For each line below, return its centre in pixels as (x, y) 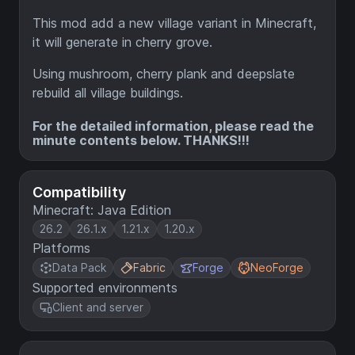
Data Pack (79, 268)
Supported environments (105, 288)
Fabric (149, 268)
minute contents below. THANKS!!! (141, 141)
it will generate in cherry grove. (122, 42)
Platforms (61, 248)
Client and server (98, 307)
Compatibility (79, 193)
